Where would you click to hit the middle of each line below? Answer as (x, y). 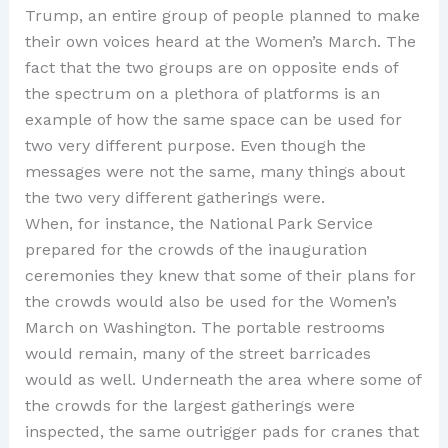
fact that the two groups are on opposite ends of (211, 68)
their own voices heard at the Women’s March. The (220, 42)
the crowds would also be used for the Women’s (210, 302)
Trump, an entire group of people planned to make (222, 16)
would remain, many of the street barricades (197, 354)
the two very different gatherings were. (174, 198)
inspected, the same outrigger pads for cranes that (221, 432)
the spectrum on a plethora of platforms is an (202, 94)
